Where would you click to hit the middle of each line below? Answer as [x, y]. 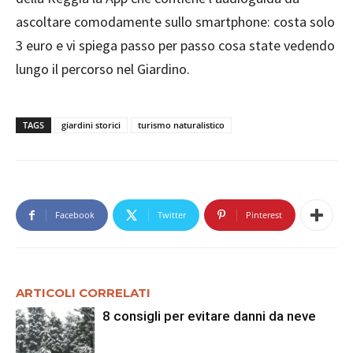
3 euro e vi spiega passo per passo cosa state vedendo [175, 46]
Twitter [172, 215]
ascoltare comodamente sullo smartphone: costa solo [175, 22]
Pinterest [264, 215]
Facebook [75, 215]
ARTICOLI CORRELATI [83, 293]
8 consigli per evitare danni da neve [209, 316]
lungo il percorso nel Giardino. [103, 69]
